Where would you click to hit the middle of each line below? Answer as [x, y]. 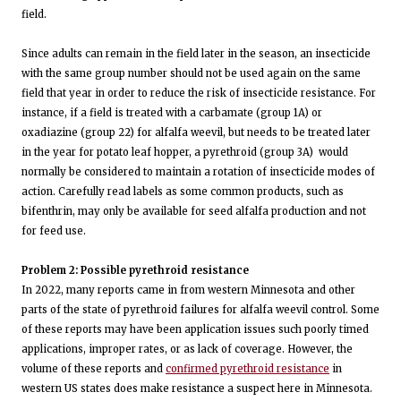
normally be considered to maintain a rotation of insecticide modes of [198, 171]
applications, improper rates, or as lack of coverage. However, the [187, 349]
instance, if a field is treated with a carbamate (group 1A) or [172, 112]
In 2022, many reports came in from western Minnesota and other [188, 290]
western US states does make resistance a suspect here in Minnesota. [197, 388]
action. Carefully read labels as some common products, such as [183, 191]
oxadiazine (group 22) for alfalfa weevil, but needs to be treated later [196, 132]
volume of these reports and [94, 368]
